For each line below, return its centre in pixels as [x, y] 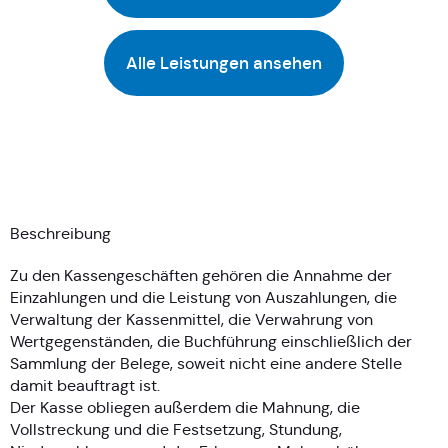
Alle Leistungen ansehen [224, 62]
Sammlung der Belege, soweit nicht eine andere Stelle [206, 363]
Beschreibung [60, 233]
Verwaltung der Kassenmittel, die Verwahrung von [191, 319]
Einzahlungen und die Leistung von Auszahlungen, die [203, 297]
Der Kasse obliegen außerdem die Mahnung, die [185, 407]
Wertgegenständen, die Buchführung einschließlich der [211, 341]
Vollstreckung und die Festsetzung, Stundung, [176, 429]
